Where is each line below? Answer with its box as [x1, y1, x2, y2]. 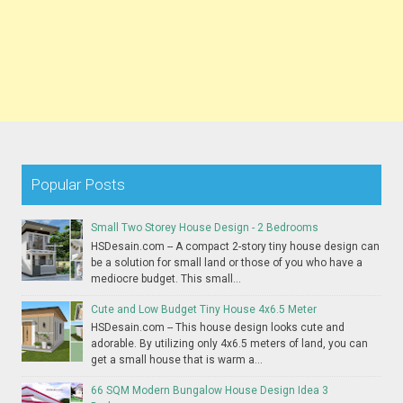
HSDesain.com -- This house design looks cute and [91, 320, 345, 334]
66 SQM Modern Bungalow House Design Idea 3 [91, 383, 329, 397]
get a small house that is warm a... [91, 353, 264, 366]
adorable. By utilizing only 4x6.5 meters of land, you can [91, 336, 369, 350]
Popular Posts [31, 175, 126, 194]
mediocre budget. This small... [91, 272, 242, 285]
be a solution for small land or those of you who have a [91, 255, 363, 269]
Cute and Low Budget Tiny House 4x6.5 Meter [91, 302, 318, 316]
